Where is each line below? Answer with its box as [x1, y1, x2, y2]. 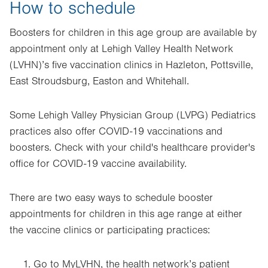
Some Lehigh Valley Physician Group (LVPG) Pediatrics [10, 109, 255, 121]
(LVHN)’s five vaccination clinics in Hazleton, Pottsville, [10, 59, 253, 71]
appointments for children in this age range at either [10, 208, 242, 220]
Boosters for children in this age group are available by [10, 27, 257, 39]
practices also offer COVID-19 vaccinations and [10, 126, 223, 138]
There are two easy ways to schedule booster [10, 192, 213, 204]
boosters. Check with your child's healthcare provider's [10, 142, 255, 154]
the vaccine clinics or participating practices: [10, 224, 210, 236]
